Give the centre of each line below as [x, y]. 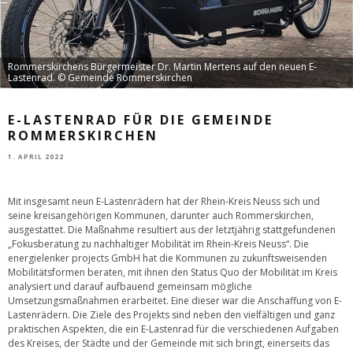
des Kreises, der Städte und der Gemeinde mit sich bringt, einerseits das [169, 343]
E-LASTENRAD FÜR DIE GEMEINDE [141, 119]
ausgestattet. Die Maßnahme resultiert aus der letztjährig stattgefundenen [172, 229]
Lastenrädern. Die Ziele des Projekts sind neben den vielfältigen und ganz [171, 314]
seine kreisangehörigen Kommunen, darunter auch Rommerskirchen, [161, 215]
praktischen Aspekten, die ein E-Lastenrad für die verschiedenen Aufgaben [173, 329]
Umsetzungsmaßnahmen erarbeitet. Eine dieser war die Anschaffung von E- [175, 300]
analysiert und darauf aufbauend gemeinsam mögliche [130, 286]
